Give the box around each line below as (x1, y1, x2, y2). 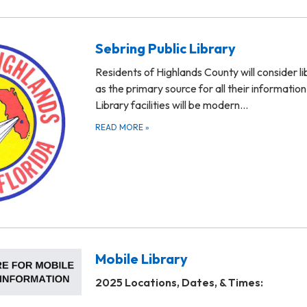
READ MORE (95, 122, 145, 133)
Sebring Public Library (95, 40, 236, 58)
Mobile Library (95, 250, 188, 268)
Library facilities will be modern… (95, 98, 248, 112)
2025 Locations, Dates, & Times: (95, 275, 263, 290)
